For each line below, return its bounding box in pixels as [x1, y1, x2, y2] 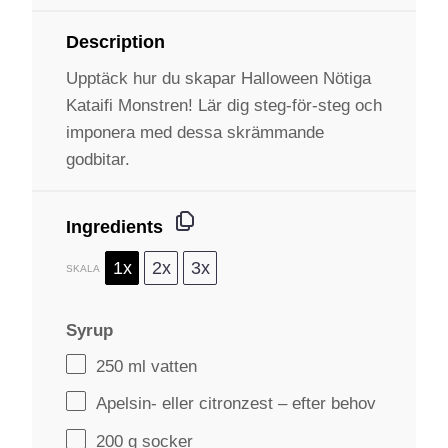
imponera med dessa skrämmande [66, 123, 324, 142]
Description [66, 32, 165, 52]
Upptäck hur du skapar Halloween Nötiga [66, 69, 371, 88]
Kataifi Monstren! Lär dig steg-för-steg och [66, 96, 382, 115]
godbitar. [66, 150, 130, 169]
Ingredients [66, 217, 163, 237]
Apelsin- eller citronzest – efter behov [96, 394, 376, 414]
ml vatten [123, 356, 197, 376]
